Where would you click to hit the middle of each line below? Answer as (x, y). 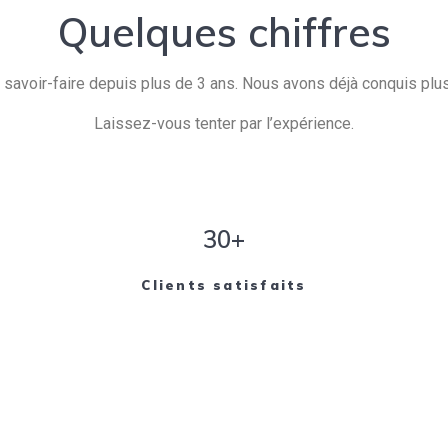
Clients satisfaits (224, 284)
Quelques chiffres (224, 31)
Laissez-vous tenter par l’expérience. (224, 123)
